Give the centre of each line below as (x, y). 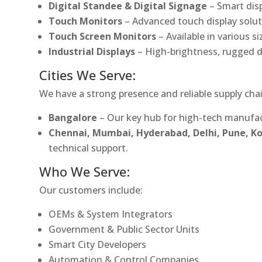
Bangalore (73, 117)
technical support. (89, 148)
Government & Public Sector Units (124, 229)
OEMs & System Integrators (111, 214)
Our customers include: (91, 190)
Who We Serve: (85, 171)
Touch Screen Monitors (103, 36)
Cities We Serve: (88, 75)
